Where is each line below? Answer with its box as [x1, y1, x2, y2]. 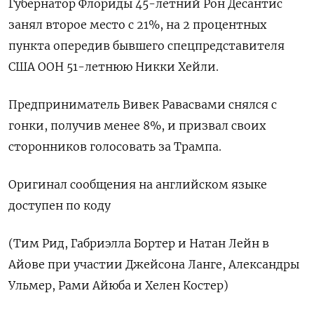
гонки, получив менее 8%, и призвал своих [8, 118, 266, 133]
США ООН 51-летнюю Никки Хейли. [8, 60, 219, 74]
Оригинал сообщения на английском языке [8, 177, 267, 192]
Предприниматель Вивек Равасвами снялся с [8, 97, 277, 112]
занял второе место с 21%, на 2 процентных [8, 18, 266, 32]
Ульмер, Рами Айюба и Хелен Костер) [8, 278, 228, 293]
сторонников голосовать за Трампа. [8, 139, 221, 154]
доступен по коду [8, 198, 111, 213]
